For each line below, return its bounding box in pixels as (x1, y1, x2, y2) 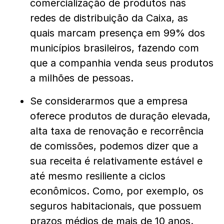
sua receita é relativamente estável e (30, 155, 202, 167)
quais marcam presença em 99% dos (30, 27, 205, 39)
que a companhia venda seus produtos (30, 57, 213, 69)
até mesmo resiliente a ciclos (30, 170, 165, 182)
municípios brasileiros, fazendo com (30, 42, 199, 54)
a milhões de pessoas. (30, 72, 133, 84)
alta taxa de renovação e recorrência (30, 125, 203, 137)
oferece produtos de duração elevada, (30, 110, 210, 122)
